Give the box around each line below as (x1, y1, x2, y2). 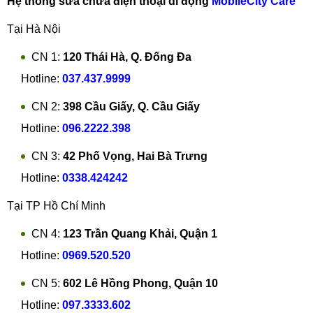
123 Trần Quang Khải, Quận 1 (63, 228, 217, 240)
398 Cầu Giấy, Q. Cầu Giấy (63, 101, 200, 112)
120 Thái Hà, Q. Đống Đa (63, 51, 191, 63)
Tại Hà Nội (7, 23, 61, 35)
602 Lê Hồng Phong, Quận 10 (63, 277, 218, 289)
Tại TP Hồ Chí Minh (7, 200, 105, 212)
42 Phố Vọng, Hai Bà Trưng (63, 150, 208, 162)
